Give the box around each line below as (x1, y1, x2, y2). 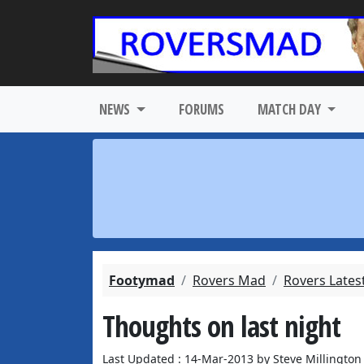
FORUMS (178, 100, 224, 119)
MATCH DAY (257, 100, 324, 119)
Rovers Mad (193, 271, 266, 289)
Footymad (109, 271, 175, 289)
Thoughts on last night (102, 306, 340, 345)
